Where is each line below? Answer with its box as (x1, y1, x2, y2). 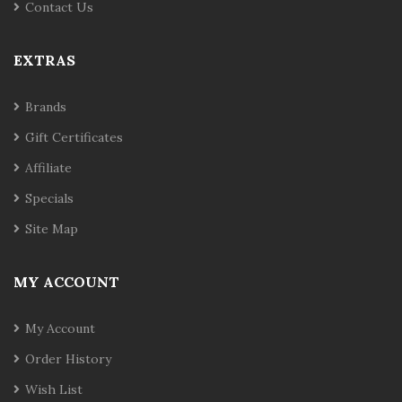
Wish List (25, 381, 83, 398)
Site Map (25, 221, 78, 237)
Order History (25, 351, 111, 367)
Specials (25, 190, 74, 206)
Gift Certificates (25, 129, 123, 145)
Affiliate (25, 160, 72, 176)
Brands (25, 99, 66, 115)
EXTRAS (13, 51, 75, 69)
